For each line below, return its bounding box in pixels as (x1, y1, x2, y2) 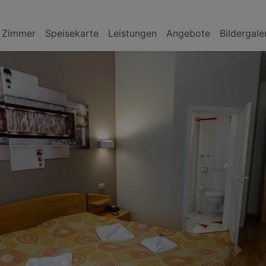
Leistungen (107, 27, 157, 39)
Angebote (166, 27, 210, 39)
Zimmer (1, 27, 36, 39)
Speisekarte (45, 27, 99, 39)
